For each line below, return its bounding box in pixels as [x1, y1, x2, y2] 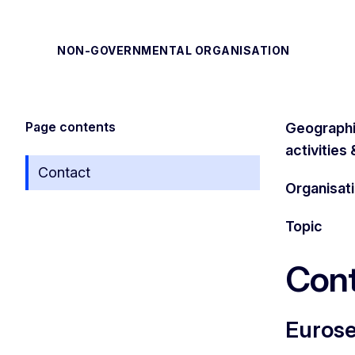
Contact [38, 163, 90, 181]
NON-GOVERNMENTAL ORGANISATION [57, 43, 290, 57]
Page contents [25, 118, 116, 135]
